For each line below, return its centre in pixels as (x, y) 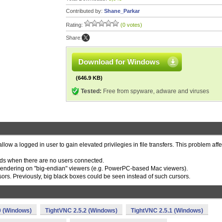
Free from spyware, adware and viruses (155, 91)
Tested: (91, 91)
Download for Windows (119, 62)
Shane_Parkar (122, 11)
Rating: (75, 25)
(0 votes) (131, 25)
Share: (74, 38)
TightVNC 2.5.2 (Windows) (81, 211)
